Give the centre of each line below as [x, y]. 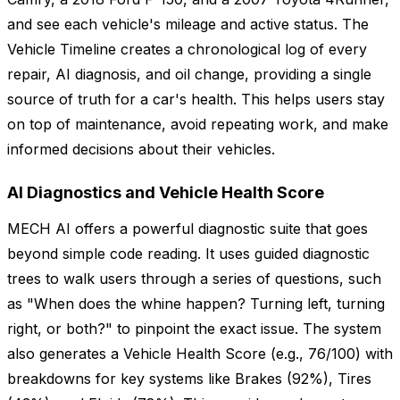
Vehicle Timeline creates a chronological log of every [187, 50]
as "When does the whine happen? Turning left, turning [196, 304]
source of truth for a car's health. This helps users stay [196, 100]
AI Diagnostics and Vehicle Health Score [166, 193]
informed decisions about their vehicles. [141, 150]
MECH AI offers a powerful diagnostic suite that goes [187, 229]
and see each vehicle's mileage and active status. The [188, 25]
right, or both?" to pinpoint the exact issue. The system [194, 329]
